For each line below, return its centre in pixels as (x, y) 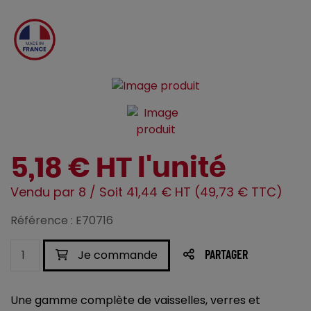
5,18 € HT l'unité (118, 169)
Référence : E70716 (62, 221)
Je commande (116, 255)
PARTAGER (226, 256)
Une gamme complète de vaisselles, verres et (135, 301)
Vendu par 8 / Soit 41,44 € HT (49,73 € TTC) (146, 192)
